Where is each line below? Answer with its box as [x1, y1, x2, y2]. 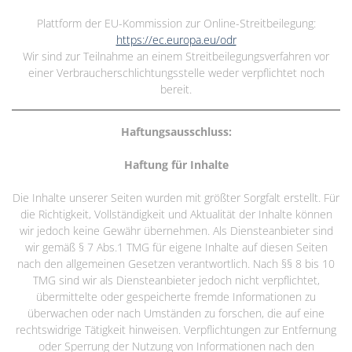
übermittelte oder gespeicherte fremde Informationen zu [36, 288, 316, 304]
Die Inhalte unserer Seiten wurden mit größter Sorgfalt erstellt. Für [13, 189, 339, 205]
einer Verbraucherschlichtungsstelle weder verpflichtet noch [27, 64, 324, 80]
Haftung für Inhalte [123, 156, 229, 172]
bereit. [160, 81, 192, 97]
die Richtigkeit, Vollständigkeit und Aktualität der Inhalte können [20, 206, 332, 222]
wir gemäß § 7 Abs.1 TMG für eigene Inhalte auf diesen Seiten [24, 239, 328, 255]
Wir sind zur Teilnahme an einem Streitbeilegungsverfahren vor [23, 48, 329, 64]
